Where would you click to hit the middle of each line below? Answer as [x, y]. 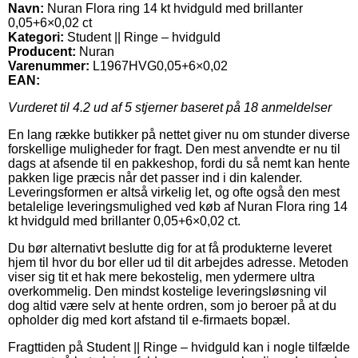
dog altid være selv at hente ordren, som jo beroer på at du [172, 305]
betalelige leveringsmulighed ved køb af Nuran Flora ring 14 [178, 206]
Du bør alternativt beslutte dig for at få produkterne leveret [170, 248]
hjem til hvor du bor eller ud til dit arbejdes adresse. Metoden [178, 262]
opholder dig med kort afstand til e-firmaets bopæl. [149, 320]
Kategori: [36, 37]
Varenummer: [49, 66]
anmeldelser [295, 107]
